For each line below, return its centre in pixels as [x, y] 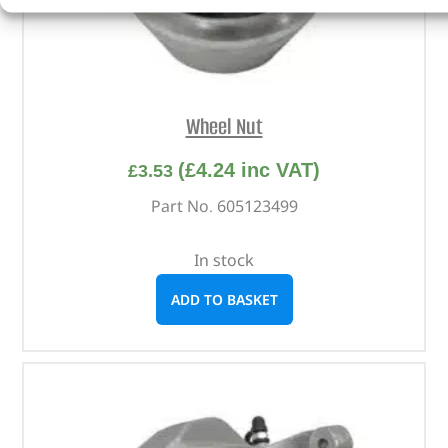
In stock [224, 259]
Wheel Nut [224, 127]
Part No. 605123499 [224, 205]
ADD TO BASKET [224, 299]
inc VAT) [277, 169]
